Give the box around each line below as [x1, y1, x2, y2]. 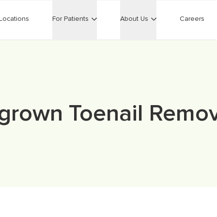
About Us [120, 15, 148, 23]
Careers [180, 15, 204, 23]
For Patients [52, 15, 89, 23]
